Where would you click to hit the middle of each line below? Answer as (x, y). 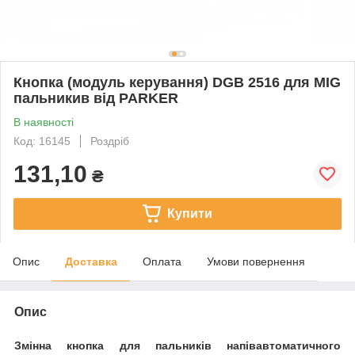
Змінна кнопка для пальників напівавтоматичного (177, 345)
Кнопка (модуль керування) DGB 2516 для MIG (177, 82)
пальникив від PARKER (96, 98)
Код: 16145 (42, 141)
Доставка (91, 261)
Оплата (162, 261)
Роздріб (110, 141)
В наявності (44, 122)
